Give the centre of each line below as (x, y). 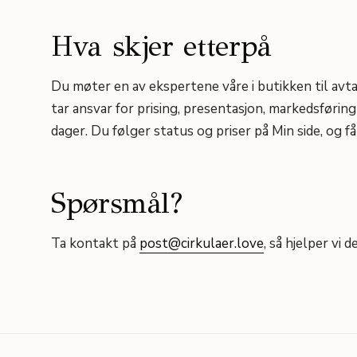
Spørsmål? (117, 203)
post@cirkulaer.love (202, 243)
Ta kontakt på (94, 243)
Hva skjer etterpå (161, 46)
